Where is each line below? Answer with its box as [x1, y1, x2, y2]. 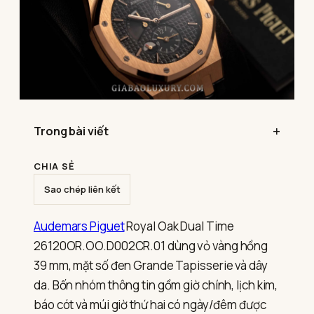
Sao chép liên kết [43, 182, 121, 196]
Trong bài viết [34, 123, 109, 139]
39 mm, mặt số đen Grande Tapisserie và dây [34, 257, 268, 273]
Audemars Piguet [34, 217, 125, 234]
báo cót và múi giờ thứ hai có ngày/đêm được [34, 296, 266, 313]
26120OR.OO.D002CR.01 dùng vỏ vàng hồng [34, 237, 268, 254]
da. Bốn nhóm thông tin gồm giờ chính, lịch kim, [34, 276, 278, 293]
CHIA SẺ [34, 159, 75, 172]
